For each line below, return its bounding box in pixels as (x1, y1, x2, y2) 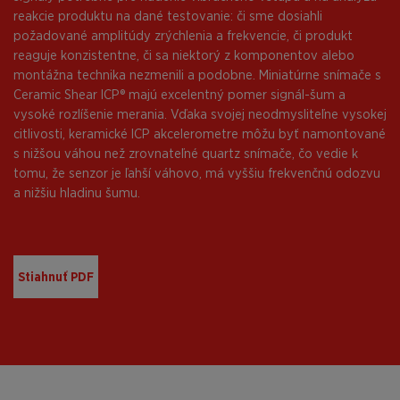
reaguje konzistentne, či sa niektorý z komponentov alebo (13, 46, 354, 63)
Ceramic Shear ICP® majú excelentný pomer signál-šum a (13, 86, 346, 103)
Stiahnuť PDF (18, 269, 94, 286)
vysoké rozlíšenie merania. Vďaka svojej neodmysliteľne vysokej (13, 105, 387, 122)
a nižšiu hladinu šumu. (13, 184, 140, 201)
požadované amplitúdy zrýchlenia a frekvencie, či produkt (13, 27, 353, 44)
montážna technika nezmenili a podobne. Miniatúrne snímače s (13, 66, 381, 83)
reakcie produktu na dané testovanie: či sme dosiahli (13, 7, 322, 24)
